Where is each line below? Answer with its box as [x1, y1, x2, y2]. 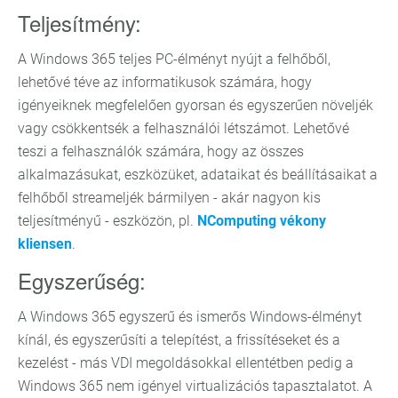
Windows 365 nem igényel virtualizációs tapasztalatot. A [18, 378, 372, 394]
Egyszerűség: [18, 265, 146, 296]
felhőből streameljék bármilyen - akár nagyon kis [18, 189, 321, 206]
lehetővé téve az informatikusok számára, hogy [18, 74, 312, 91]
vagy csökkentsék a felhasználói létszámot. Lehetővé [18, 120, 349, 137]
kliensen [18, 235, 72, 252]
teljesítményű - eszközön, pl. [18, 212, 197, 229]
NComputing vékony [197, 212, 326, 229]
